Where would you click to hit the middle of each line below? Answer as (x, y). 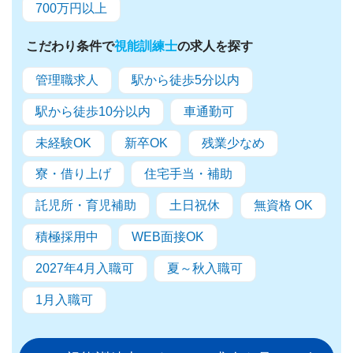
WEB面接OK (168, 237)
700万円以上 (71, 9)
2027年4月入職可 (84, 269)
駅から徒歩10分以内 (93, 111)
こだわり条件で (70, 46)
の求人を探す (215, 46)
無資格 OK (284, 206)
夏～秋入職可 (205, 269)
